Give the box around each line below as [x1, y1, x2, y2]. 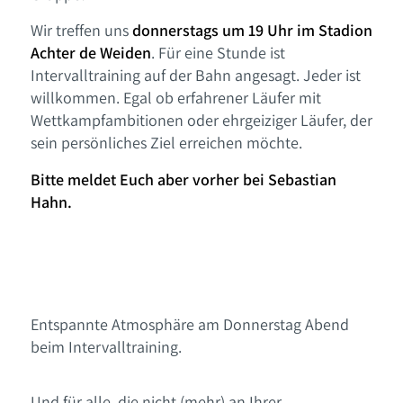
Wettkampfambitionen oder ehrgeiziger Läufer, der [30, 110, 372, 131]
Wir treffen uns [30, 20, 132, 41]
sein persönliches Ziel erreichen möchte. [30, 132, 302, 154]
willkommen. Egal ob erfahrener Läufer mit [30, 87, 321, 109]
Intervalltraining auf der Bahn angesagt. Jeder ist [30, 65, 361, 86]
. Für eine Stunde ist [150, 42, 285, 64]
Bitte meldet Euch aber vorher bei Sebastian [30, 168, 336, 190]
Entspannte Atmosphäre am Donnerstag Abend [30, 314, 349, 336]
